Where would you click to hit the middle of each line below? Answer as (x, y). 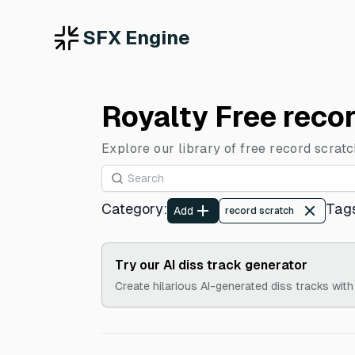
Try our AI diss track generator (211, 265)
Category (132, 209)
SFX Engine (136, 38)
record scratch (260, 211)
